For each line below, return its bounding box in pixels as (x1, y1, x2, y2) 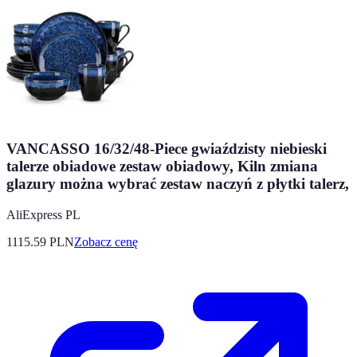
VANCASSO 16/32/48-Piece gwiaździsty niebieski (6, 140, 327, 157)
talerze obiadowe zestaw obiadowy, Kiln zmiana (6, 158, 318, 175)
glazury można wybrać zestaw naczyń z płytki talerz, (6, 175, 349, 192)
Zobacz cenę (74, 234, 138, 249)
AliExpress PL (6, 207, 80, 222)
